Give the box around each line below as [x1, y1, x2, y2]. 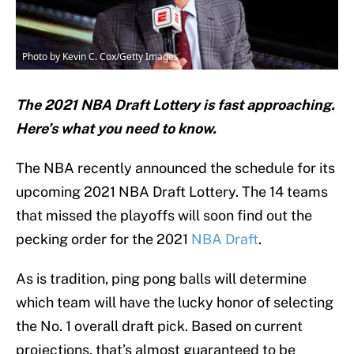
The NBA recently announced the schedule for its [16, 160, 335, 177]
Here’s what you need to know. [16, 120, 217, 137]
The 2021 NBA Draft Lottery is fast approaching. [16, 96, 335, 114]
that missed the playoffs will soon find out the [16, 207, 312, 224]
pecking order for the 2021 [16, 231, 191, 248]
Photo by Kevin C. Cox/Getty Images [22, 50, 179, 64]
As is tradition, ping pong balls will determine [16, 270, 307, 288]
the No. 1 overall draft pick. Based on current [16, 318, 303, 335]
